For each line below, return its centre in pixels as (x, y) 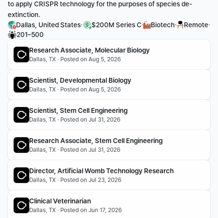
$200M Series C (116, 25)
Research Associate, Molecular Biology (90, 50)
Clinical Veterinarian (60, 201)
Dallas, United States (48, 25)
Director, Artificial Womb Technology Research (101, 171)
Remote (196, 25)
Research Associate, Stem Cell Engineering (96, 141)
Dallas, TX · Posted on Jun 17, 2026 (75, 210)
